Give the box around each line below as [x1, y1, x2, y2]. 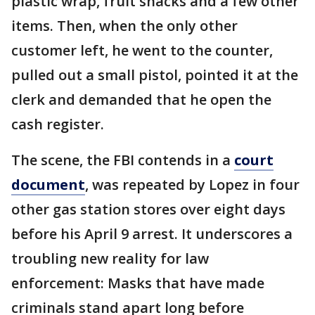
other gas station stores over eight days [11, 200, 285, 219]
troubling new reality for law [11, 249, 209, 269]
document [11, 175, 85, 195]
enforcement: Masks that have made [11, 274, 264, 293]
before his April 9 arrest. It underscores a [11, 224, 292, 244]
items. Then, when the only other [11, 16, 238, 36]
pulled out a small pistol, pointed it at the [11, 65, 298, 85]
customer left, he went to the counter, [11, 41, 273, 60]
